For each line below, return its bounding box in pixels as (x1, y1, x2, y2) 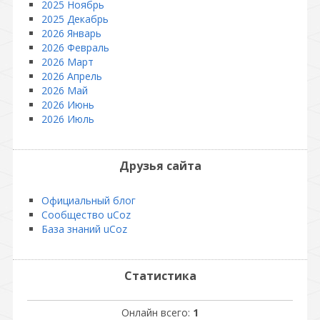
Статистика (124, 268, 196, 284)
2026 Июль (41, 112, 94, 126)
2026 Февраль (41, 41, 109, 54)
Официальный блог (41, 194, 136, 207)
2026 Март (41, 55, 94, 69)
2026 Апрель (41, 69, 102, 83)
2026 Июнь (41, 98, 94, 111)
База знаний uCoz (41, 222, 127, 236)
